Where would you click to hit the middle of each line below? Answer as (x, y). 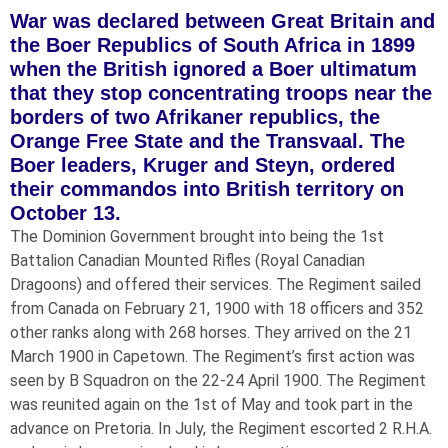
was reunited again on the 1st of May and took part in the (211, 405)
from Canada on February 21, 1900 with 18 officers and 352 (217, 309)
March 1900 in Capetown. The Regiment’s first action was (212, 357)
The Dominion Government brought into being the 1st (197, 237)
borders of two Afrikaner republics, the (195, 117)
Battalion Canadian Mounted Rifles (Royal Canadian (187, 261)
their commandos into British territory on (207, 189)
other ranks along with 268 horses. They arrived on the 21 (211, 333)
